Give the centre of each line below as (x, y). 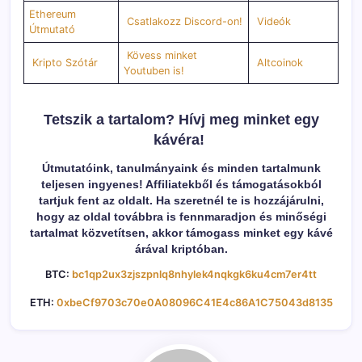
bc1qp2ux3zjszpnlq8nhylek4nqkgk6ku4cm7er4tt (194, 275)
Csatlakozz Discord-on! (183, 21)
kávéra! (181, 140)
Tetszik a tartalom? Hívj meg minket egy (181, 120)
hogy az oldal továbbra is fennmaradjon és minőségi (181, 217)
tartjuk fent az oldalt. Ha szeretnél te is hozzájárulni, (181, 201)
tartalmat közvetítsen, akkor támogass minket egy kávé (181, 233)
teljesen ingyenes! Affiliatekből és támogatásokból (181, 185)
